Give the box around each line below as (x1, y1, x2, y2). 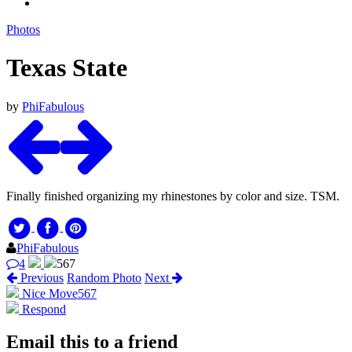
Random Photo (67, 270, 141, 284)
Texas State (6, 53, 127, 82)
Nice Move (22, 286, 78, 300)
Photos (6, 22, 40, 36)
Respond (19, 302, 66, 316)
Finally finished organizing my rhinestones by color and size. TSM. (6, 189, 339, 203)
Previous (17, 270, 64, 284)
